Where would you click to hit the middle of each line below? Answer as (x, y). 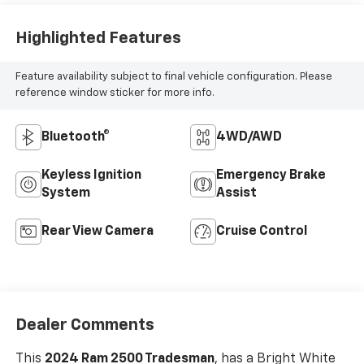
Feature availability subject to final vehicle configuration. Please (173, 77)
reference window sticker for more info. (115, 93)
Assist (236, 194)
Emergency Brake (271, 176)
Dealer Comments (84, 325)
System (65, 194)
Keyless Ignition (91, 176)
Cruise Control (262, 232)
